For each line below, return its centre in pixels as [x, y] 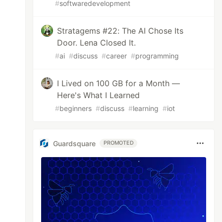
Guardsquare [75, 143]
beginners [76, 108]
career [117, 56]
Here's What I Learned [99, 95]
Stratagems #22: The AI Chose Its [120, 31]
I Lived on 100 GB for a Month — [119, 83]
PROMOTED [119, 143]
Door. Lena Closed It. [97, 43]
